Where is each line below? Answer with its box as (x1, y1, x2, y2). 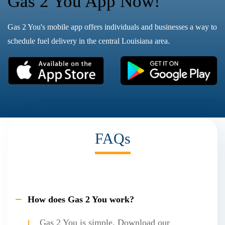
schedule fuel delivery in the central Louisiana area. (8, 37, 170, 46)
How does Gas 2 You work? (28, 194, 134, 204)
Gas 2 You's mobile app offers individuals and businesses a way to (8, 23, 217, 32)
